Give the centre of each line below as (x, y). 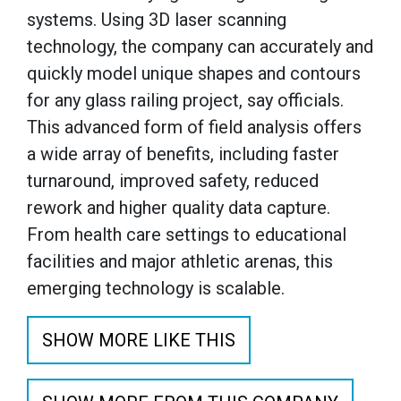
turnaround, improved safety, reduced (173, 181)
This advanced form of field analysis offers (194, 127)
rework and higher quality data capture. (179, 208)
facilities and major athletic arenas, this (180, 261)
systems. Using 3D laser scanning (157, 20)
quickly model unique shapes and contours (194, 73)
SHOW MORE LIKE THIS (139, 340)
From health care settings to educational (187, 235)
